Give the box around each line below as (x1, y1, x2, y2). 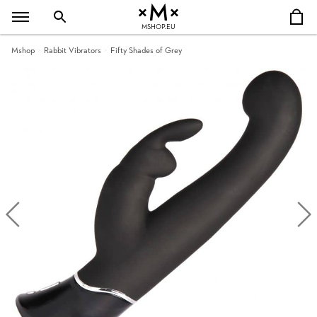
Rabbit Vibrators (44, 47, 101, 55)
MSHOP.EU (142, 23, 175, 31)
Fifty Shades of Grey (110, 47, 182, 55)
